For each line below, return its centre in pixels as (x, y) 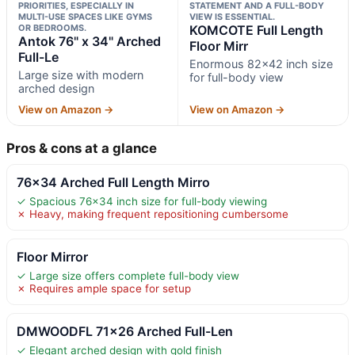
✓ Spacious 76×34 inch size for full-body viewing (142, 201)
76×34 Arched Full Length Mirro (113, 182)
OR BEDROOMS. (52, 27)
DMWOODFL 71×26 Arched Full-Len (125, 331)
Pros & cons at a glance (82, 148)
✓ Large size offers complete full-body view (128, 275)
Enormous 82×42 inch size (261, 63)
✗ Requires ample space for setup (104, 288)
